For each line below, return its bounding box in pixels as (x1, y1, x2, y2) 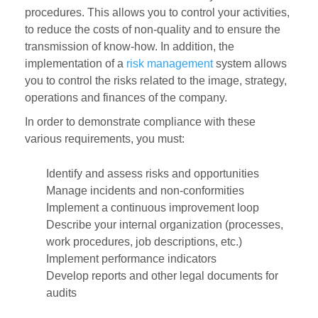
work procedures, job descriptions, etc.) (46, 236, 242, 248)
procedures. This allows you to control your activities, (25, 6, 290, 19)
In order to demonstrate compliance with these (25, 116, 256, 128)
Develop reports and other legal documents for (46, 270, 278, 283)
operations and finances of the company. (25, 92, 227, 104)
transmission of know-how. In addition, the (25, 40, 234, 53)
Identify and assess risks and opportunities (46, 168, 259, 180)
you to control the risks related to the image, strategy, (25, 75, 287, 87)
